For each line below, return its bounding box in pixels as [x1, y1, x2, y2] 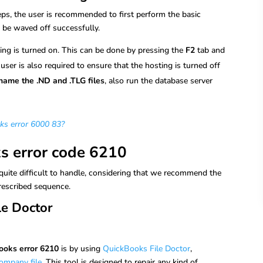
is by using [59, 243, 103, 254]
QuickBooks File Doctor [103, 243, 191, 254]
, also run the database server [104, 75, 213, 86]
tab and [195, 44, 225, 56]
